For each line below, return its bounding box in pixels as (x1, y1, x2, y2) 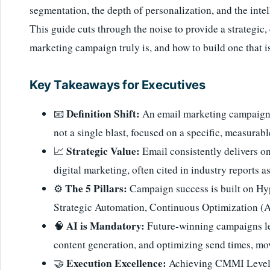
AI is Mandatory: (66, 218, 145, 234)
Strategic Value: (66, 143, 140, 159)
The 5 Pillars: (65, 181, 127, 196)
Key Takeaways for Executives (30, 77, 206, 93)
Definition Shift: (66, 106, 140, 122)
